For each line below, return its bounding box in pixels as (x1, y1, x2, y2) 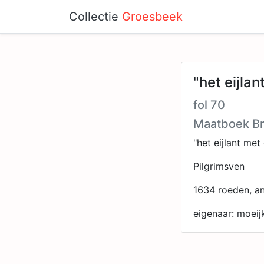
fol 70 (193, 98, 225, 112)
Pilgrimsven (193, 160, 245, 172)
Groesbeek (122, 9, 183, 24)
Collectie (69, 9, 122, 24)
